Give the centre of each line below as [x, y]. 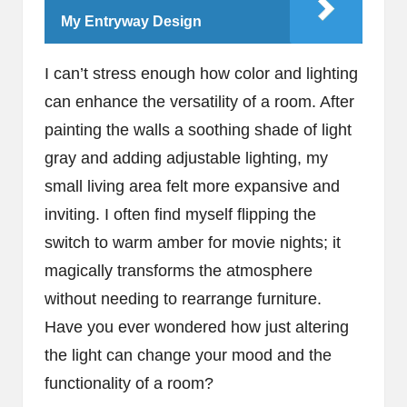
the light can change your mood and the [188, 356]
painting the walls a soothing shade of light [198, 130]
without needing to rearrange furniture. [183, 299]
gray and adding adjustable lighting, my [186, 159]
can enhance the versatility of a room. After [199, 102]
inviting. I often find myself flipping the [180, 215]
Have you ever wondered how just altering [197, 328]
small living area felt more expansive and [192, 187]
